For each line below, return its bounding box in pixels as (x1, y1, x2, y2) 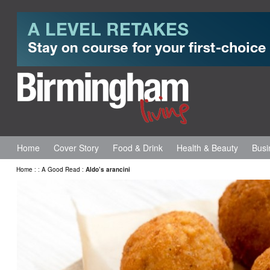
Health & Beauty (177, 142, 238, 154)
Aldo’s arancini (86, 165, 130, 174)
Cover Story (54, 142, 99, 154)
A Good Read (42, 165, 80, 174)
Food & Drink (113, 142, 163, 154)
